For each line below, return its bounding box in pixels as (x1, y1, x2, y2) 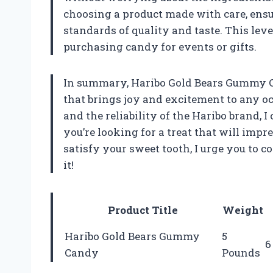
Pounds (222, 245, 260, 260)
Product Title (107, 202, 178, 217)
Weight (222, 202, 263, 217)
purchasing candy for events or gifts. (63, 39, 257, 54)
